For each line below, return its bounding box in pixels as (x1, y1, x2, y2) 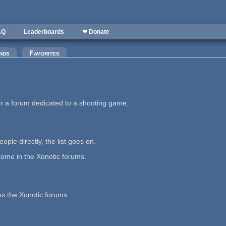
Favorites (29, 49, 60, 57)
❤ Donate (82, 28, 109, 35)
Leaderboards (24, 28, 64, 35)
